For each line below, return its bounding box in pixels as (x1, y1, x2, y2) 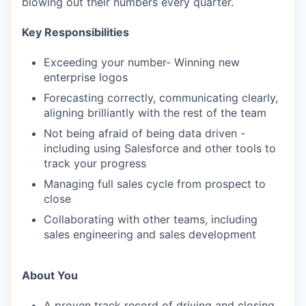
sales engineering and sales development (44, 227, 256, 241)
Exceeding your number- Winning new (44, 55, 240, 69)
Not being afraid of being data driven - (44, 126, 245, 140)
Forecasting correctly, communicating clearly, (44, 91, 278, 105)
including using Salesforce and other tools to (44, 141, 276, 155)
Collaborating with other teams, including (44, 212, 258, 226)
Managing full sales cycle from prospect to (44, 177, 266, 191)
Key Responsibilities (22, 25, 129, 39)
